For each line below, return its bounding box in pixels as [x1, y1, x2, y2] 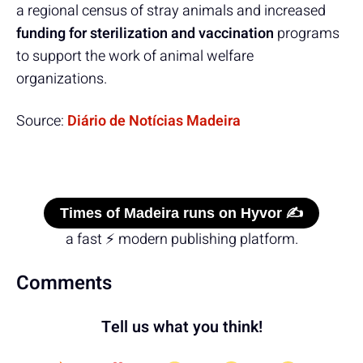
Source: [16, 109, 67, 132]
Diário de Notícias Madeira [67, 109, 241, 132]
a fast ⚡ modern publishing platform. [65, 228, 298, 250]
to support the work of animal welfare [16, 45, 254, 67]
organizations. [16, 67, 107, 90]
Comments [16, 268, 112, 297]
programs [274, 22, 340, 45]
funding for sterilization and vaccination [16, 22, 274, 45]
